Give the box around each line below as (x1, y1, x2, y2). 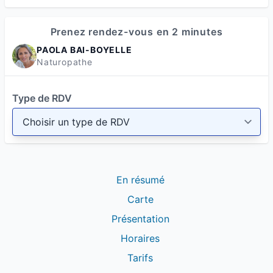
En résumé (116, 174, 165, 186)
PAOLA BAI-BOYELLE (37, 44, 132, 55)
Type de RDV (12, 92, 72, 104)
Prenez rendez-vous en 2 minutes (50, 26, 223, 38)
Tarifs (127, 252, 153, 264)
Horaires (121, 232, 160, 244)
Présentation (111, 213, 169, 225)
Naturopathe (37, 57, 93, 67)
